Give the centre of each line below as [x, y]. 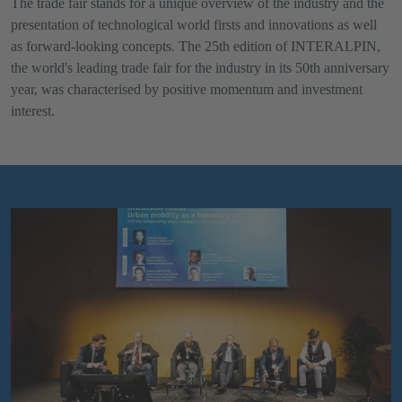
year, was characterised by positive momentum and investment [187, 89]
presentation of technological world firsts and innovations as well [194, 25]
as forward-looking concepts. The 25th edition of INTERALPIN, [196, 46]
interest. [33, 111]
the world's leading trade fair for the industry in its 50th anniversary [200, 68]
